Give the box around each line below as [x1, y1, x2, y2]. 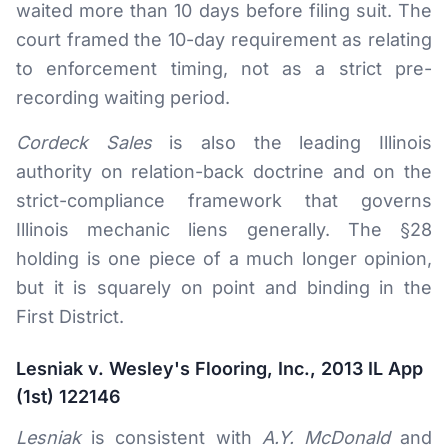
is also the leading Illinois [151, 132, 433, 153]
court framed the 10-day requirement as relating [16, 29, 432, 50]
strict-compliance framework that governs [16, 190, 432, 211]
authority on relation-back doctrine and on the [16, 161, 432, 182]
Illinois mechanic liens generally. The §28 [16, 219, 432, 240]
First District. [16, 306, 124, 327]
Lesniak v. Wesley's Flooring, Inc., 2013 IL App [16, 358, 423, 379]
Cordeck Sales [16, 132, 152, 153]
